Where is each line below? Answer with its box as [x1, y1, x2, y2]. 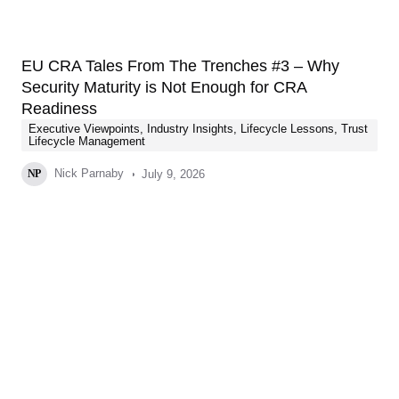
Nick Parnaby [50, 167, 124, 180]
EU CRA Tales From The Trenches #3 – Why [21, 57, 339, 75]
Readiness [21, 100, 97, 118]
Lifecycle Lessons [240, 122, 334, 135]
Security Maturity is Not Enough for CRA [21, 78, 306, 96]
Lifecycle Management [28, 134, 145, 148]
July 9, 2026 [141, 167, 205, 181]
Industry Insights [147, 122, 233, 135]
